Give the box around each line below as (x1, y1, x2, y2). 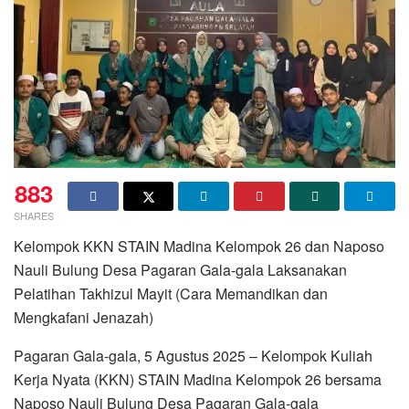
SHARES (14, 208, 54, 224)
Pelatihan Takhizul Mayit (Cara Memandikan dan (14, 283, 328, 305)
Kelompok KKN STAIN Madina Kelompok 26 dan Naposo (14, 236, 384, 257)
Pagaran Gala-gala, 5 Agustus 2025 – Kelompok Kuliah (14, 345, 372, 367)
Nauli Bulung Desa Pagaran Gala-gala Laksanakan (14, 259, 347, 281)
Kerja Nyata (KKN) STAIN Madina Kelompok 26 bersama (14, 369, 382, 391)
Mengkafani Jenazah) (14, 307, 153, 329)
